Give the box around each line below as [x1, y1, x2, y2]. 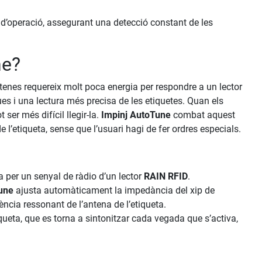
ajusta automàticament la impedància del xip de [13, 185, 215, 196]
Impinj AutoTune [101, 109, 171, 121]
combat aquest [171, 109, 236, 121]
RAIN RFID [144, 171, 188, 182]
